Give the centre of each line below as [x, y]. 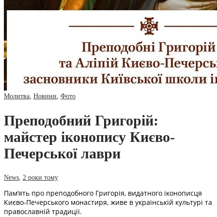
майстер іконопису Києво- [89, 137]
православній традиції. [43, 211]
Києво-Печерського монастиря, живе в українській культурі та [108, 202]
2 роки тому [40, 177]
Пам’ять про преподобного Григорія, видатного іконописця [103, 193]
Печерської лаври [62, 153]
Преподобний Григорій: [81, 120]
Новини [45, 96]
